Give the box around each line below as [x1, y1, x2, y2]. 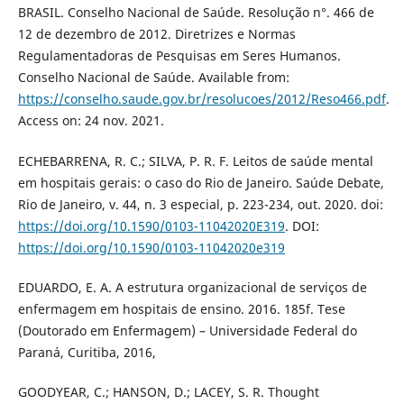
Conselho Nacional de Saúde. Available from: [17, 69, 289, 87]
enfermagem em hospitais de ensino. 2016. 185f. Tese [17, 299, 345, 317]
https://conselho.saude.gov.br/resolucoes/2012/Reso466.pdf [17, 90, 386, 108]
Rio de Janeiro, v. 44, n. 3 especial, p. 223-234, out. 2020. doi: [17, 195, 383, 213]
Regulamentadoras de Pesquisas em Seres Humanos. [17, 47, 341, 65]
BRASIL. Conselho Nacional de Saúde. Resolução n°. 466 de [17, 4, 374, 22]
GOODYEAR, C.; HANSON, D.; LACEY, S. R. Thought [17, 382, 319, 400]
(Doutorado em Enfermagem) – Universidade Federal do [17, 321, 357, 339]
